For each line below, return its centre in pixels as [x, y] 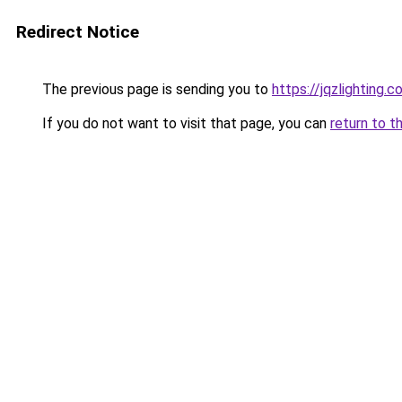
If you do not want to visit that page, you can [184, 123]
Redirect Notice [78, 32]
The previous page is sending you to [155, 89]
